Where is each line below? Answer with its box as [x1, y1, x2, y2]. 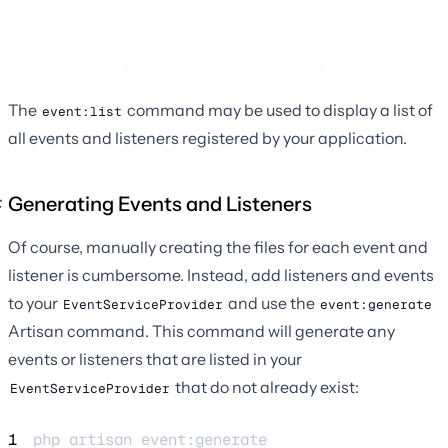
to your [8, 293, 61, 314]
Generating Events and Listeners [8, 192, 312, 217]
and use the [225, 293, 318, 314]
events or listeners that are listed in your [8, 349, 302, 370]
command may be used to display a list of [124, 100, 433, 121]
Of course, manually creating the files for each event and [8, 237, 428, 258]
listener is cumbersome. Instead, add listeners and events [8, 265, 434, 286]
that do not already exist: [172, 377, 359, 398]
